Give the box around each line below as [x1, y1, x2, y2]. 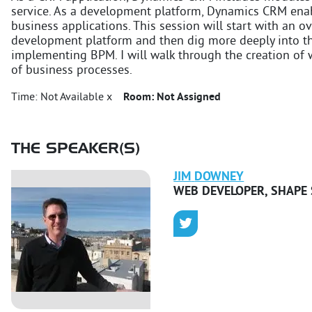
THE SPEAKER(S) [11, 141, 140, 157]
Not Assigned [157, 90, 221, 104]
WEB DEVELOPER [173, 183, 265, 200]
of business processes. [11, 62, 132, 79]
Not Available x [40, 90, 112, 104]
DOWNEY [194, 169, 244, 185]
